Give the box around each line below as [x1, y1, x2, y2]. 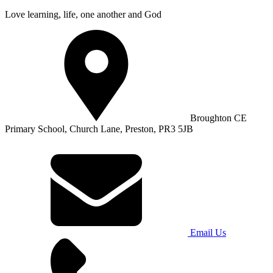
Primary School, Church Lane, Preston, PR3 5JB [5, 123, 193, 134]
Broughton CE [190, 112, 247, 123]
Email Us [190, 227, 226, 238]
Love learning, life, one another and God [5, 9, 161, 19]
